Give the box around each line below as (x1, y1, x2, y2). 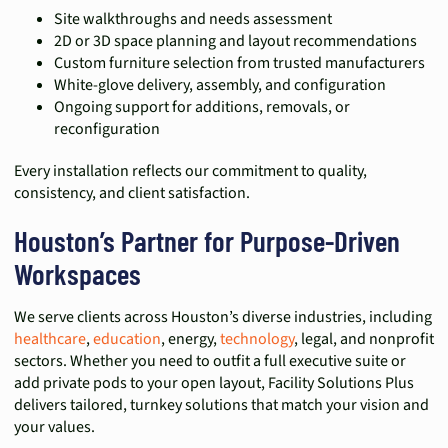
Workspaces (14, 256, 141, 291)
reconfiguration (54, 118, 160, 140)
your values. (14, 416, 95, 438)
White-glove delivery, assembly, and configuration (54, 74, 386, 96)
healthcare (14, 328, 86, 350)
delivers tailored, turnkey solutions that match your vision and (14, 394, 429, 416)
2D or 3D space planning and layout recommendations (54, 30, 417, 52)
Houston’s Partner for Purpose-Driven (14, 223, 400, 258)
